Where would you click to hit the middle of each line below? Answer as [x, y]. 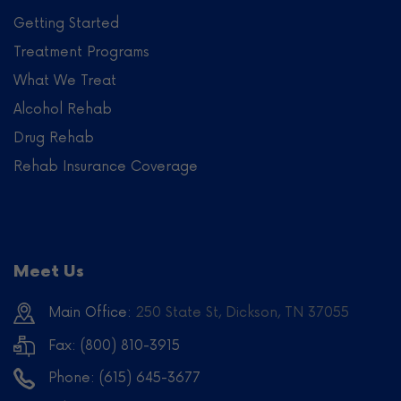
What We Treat [65, 80]
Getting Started [66, 23]
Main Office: [90, 312]
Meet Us [49, 271]
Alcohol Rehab [63, 109]
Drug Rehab [54, 137]
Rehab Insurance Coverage [106, 166]
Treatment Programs [81, 51]
